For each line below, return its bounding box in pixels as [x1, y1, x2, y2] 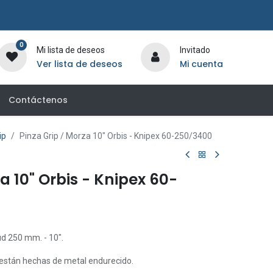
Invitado [179, 45, 210, 55]
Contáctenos [8, 94, 68, 106]
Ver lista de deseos [36, 58, 122, 70]
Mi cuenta [179, 58, 223, 70]
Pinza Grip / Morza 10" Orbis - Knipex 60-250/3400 [19, 131, 212, 141]
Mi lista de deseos [36, 45, 105, 55]
